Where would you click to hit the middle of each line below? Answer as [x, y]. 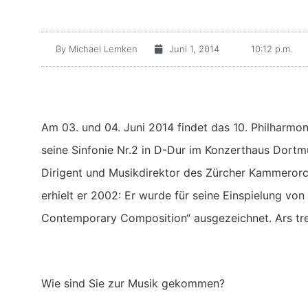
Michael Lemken [102, 49]
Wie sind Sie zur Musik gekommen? [133, 283]
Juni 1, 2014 [194, 49]
